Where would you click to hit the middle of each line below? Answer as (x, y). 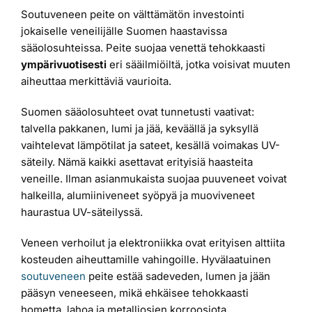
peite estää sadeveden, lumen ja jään (178, 276)
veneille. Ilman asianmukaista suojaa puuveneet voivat (154, 178)
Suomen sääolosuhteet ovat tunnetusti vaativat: (138, 111)
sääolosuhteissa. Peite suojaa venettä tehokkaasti (143, 47)
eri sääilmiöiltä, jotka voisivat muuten (198, 64)
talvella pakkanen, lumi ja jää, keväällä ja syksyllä (140, 128)
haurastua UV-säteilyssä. (82, 212)
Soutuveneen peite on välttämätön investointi (133, 14)
